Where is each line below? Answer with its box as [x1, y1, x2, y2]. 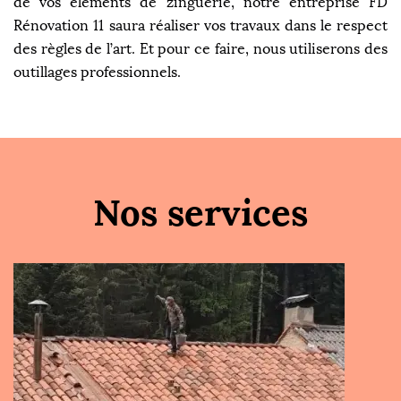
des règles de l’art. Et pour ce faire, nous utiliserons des [13, 40, 388, 57]
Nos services [93, 190, 308, 235]
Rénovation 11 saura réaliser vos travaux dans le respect [13, 17, 388, 34]
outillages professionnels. [13, 64, 181, 81]
